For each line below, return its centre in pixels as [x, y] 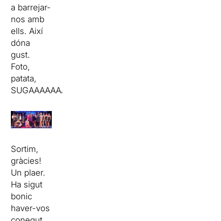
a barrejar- [31, 7]
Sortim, [25, 149]
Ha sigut [27, 184]
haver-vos [31, 208]
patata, [24, 78]
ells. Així [27, 31]
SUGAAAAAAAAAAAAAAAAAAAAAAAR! [86, 90]
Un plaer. [28, 172]
